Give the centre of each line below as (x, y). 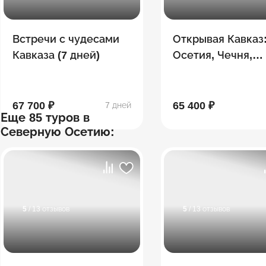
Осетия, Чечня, (213, 55)
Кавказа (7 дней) (56, 55)
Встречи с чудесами (66, 39)
